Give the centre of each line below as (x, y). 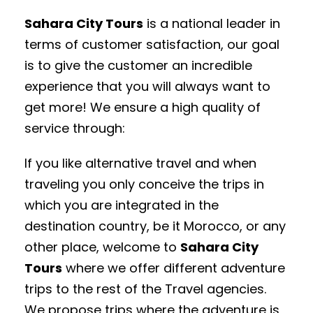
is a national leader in (212, 23)
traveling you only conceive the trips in (144, 184)
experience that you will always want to (147, 86)
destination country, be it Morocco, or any (155, 226)
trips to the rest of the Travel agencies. (145, 289)
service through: (75, 128)
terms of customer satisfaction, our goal (152, 44)
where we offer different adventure (174, 268)
